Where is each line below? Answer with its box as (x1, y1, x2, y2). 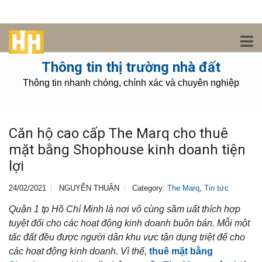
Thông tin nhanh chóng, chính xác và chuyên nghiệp (23, 78, 239, 88)
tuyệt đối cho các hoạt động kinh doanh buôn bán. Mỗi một (9, 218, 250, 228)
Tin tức (204, 184, 229, 192)
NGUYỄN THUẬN (59, 184, 119, 192)
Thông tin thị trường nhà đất (42, 59, 220, 75)
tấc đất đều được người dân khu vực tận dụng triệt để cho (9, 232, 245, 242)
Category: (132, 184, 167, 192)
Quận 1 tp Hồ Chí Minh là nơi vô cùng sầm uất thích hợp (9, 204, 240, 214)
